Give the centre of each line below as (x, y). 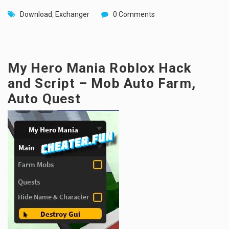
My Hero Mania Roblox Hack (100, 68)
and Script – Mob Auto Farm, (102, 83)
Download (36, 14)
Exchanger (72, 14)
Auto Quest (44, 98)
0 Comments (134, 14)
